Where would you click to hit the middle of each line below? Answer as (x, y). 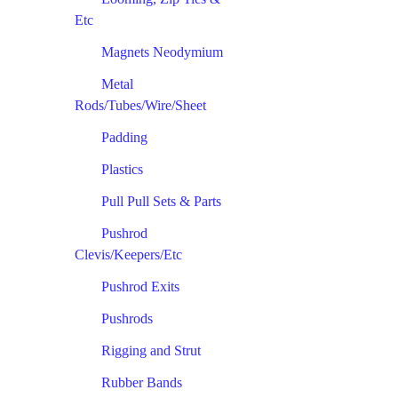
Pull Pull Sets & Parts (161, 201)
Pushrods (127, 318)
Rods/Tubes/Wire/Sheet (140, 105)
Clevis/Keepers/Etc (128, 254)
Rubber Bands (142, 382)
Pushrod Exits (140, 286)
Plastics (122, 169)
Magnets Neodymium (162, 52)
